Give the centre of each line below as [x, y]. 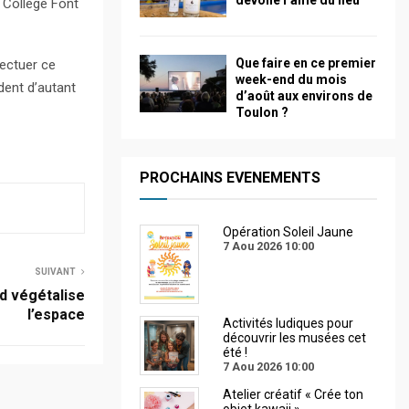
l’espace [56, 314]
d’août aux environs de [304, 95]
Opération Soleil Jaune [288, 231]
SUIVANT [55, 271]
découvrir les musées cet [294, 337]
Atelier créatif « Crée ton [293, 394]
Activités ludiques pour [288, 323]
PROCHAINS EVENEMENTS [230, 177]
